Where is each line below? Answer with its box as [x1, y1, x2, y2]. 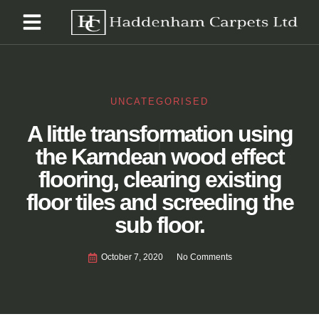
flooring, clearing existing [38, 167, 281, 192]
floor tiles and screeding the [26, 189, 293, 215]
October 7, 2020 [100, 252, 163, 262]
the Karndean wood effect [35, 144, 284, 169]
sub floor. [115, 212, 204, 238]
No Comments [176, 252, 232, 262]
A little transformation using [26, 121, 293, 147]
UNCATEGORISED [110, 96, 209, 107]
